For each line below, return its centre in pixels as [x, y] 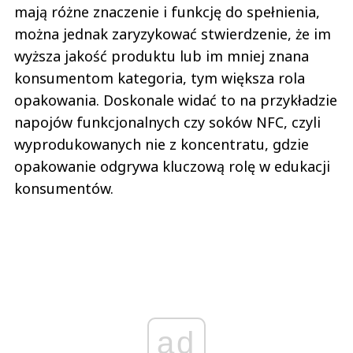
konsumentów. [64, 188]
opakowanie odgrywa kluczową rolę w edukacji [172, 166]
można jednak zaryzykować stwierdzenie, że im [173, 33]
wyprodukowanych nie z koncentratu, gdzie [162, 144]
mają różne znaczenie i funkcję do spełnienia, [167, 11]
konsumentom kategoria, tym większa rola [160, 78]
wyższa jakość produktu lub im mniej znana [162, 56]
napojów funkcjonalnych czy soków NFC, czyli [167, 122]
